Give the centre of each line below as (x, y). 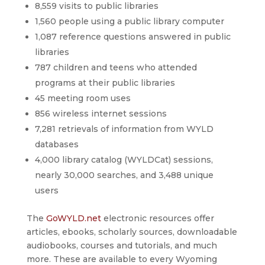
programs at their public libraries (105, 83)
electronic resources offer (157, 218)
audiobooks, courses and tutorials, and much (122, 245)
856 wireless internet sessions (101, 113)
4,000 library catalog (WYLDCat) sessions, (124, 159)
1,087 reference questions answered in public (132, 36)
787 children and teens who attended (116, 67)
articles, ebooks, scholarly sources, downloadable (132, 232)
